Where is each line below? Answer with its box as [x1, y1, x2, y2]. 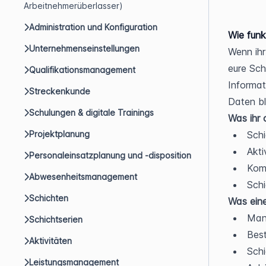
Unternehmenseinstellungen [29, 43, 140, 53]
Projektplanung [29, 129, 90, 139]
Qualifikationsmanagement [29, 65, 135, 75]
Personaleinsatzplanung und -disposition [29, 150, 191, 160]
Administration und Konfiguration [29, 22, 157, 32]
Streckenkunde [29, 86, 90, 96]
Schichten [29, 193, 68, 203]
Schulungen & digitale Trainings [29, 107, 154, 118]
